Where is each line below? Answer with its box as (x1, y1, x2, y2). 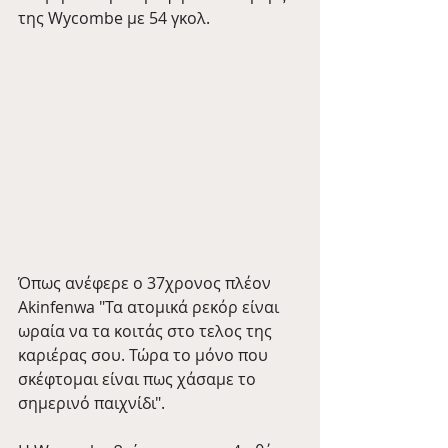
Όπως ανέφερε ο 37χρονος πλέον (18, 272, 275, 295)
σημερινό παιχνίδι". (18, 392, 165, 415)
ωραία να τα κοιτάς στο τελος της (18, 320, 276, 343)
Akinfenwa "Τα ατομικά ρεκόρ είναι (18, 296, 283, 319)
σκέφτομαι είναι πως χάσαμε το (18, 368, 260, 391)
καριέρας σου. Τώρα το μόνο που (18, 344, 272, 367)
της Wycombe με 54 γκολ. (18, 7, 210, 29)
